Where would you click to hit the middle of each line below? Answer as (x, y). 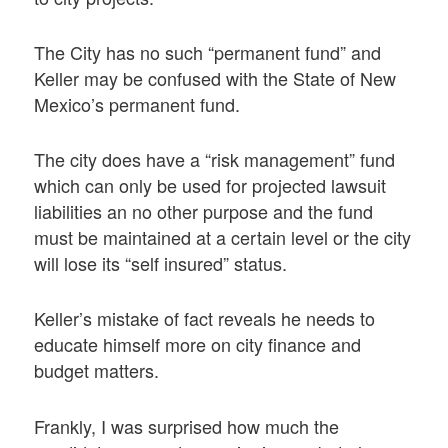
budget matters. (97, 370)
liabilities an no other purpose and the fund (204, 211)
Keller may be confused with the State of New (215, 77)
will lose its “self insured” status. (161, 263)
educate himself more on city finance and (198, 344)
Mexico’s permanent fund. (137, 103)
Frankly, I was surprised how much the (187, 425)
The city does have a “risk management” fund (215, 159)
